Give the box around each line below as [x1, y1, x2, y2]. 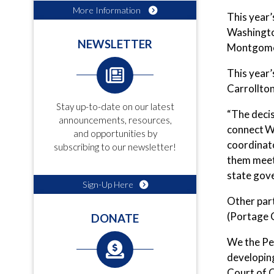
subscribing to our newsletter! [54, 141, 176, 152]
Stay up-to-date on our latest [56, 101, 174, 112]
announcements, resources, [58, 114, 172, 125]
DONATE [91, 212, 139, 225]
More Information [73, 5, 143, 15]
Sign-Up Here [82, 179, 133, 190]
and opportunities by [73, 128, 157, 139]
